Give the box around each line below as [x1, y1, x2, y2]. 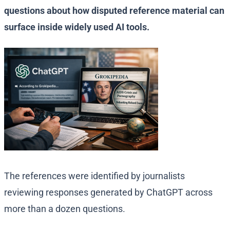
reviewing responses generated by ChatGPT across [4, 187, 213, 198]
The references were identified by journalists [4, 170, 185, 182]
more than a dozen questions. [4, 203, 127, 215]
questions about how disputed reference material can [4, 5, 224, 16]
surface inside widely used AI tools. [4, 22, 151, 33]
